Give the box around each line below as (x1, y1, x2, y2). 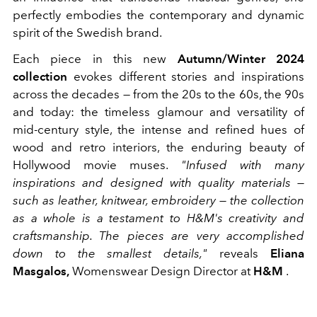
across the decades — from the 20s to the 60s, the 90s (13, 87, 304, 102)
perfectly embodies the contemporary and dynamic (13, 8, 304, 23)
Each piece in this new (13, 52, 178, 67)
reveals (207, 246, 271, 261)
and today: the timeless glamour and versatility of (13, 105, 304, 120)
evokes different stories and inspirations (67, 69, 304, 84)
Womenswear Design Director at (69, 264, 253, 279)
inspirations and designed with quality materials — (13, 175, 304, 190)
